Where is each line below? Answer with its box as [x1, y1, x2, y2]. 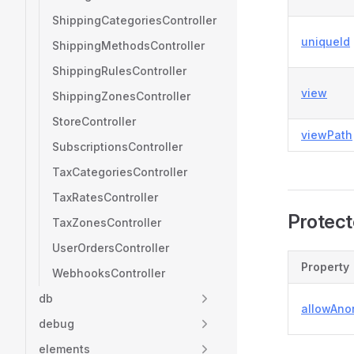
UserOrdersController [52, 241, 169, 254]
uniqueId [301, 35, 350, 48]
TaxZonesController [52, 216, 161, 229]
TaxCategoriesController [52, 165, 187, 179]
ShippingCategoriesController [52, 13, 217, 27]
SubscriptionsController [52, 140, 183, 153]
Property [301, 260, 349, 273]
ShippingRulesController [52, 64, 186, 77]
